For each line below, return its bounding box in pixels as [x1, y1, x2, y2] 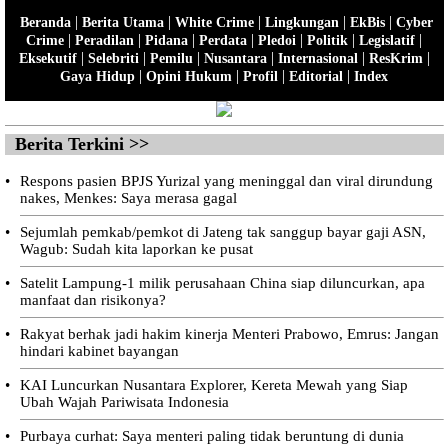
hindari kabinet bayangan [19, 342, 179, 359]
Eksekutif [18, 50, 77, 66]
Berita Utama [81, 14, 164, 30]
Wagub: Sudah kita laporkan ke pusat [19, 240, 253, 257]
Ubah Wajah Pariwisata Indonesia [19, 393, 229, 410]
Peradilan [75, 32, 134, 48]
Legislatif [359, 32, 415, 48]
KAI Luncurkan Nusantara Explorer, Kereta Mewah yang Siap [19, 376, 408, 393]
